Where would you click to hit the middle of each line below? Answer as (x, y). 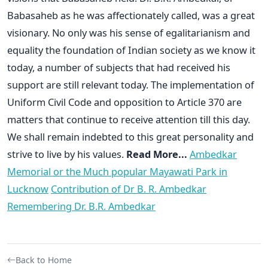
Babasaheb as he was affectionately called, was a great (131, 15)
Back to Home (44, 260)
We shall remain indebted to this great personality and (130, 136)
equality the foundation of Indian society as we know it (131, 50)
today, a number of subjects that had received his (119, 67)
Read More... (157, 154)
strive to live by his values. (67, 154)
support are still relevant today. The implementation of (131, 84)
